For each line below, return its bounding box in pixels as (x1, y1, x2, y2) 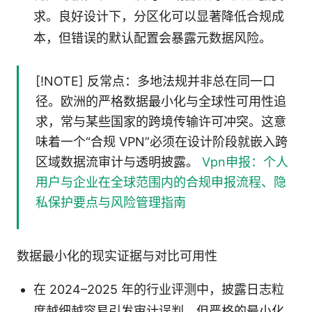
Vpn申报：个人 (202, 155, 288, 170)
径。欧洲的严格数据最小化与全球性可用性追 (36, 94, 286, 109)
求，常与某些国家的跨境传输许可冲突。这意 (36, 114, 286, 130)
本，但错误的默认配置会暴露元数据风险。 (33, 31, 272, 46)
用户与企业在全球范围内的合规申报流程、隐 (36, 175, 286, 190)
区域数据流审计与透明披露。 (36, 155, 202, 170)
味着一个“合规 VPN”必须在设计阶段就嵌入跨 (36, 134, 288, 150)
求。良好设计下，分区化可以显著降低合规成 (33, 9, 284, 24)
